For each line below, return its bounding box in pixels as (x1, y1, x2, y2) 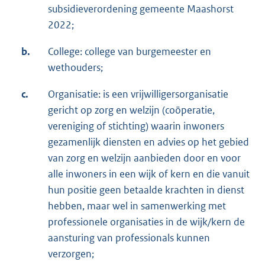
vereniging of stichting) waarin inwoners (48, 119, 224, 133)
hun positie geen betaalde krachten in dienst (48, 183, 244, 197)
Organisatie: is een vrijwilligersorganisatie (48, 88, 228, 101)
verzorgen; (48, 247, 94, 261)
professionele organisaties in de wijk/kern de (48, 215, 245, 229)
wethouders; (48, 61, 103, 75)
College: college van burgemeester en (48, 45, 211, 59)
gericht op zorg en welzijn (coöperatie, (48, 104, 215, 117)
